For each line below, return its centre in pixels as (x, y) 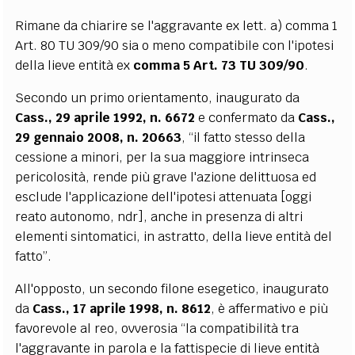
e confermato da (247, 117)
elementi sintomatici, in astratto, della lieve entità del (174, 236)
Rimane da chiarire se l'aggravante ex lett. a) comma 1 (177, 25)
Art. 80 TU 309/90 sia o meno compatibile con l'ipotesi (175, 45)
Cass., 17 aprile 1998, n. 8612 (122, 308)
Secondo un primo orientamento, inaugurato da (158, 97)
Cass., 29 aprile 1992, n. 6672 (105, 117)
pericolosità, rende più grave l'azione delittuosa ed (166, 177)
